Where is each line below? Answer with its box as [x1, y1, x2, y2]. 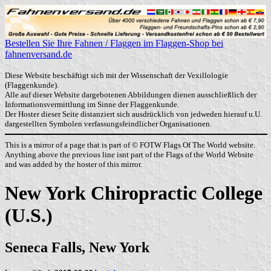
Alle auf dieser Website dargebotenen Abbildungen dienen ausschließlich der [5, 90, 256, 100]
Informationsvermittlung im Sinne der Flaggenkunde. [5, 100, 179, 109]
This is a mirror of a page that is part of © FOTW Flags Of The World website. [5, 140, 255, 149]
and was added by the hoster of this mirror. [5, 159, 142, 169]
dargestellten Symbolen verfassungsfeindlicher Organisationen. [5, 119, 212, 129]
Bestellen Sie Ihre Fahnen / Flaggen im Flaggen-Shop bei [5, 38, 223, 49]
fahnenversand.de [5, 49, 72, 60]
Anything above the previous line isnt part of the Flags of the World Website [5, 149, 253, 159]
